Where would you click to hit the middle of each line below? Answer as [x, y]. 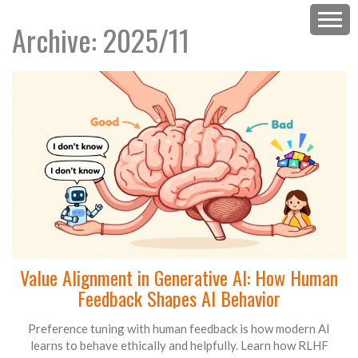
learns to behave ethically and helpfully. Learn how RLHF [179, 346]
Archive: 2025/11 [101, 40]
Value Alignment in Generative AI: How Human [179, 278]
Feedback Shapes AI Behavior [179, 298]
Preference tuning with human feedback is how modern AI [179, 329]
